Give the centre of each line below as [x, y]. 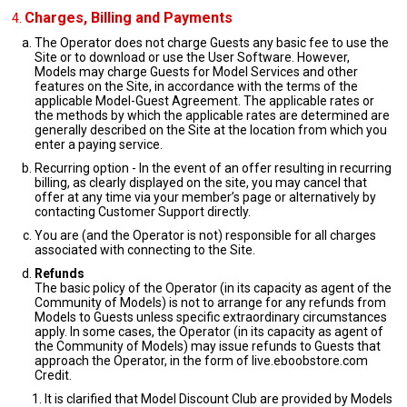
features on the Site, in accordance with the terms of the [196, 86]
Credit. [53, 375]
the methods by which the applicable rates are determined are [212, 115]
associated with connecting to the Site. [145, 250]
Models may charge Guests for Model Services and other [196, 72]
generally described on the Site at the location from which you [211, 130]
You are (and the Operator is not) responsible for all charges [205, 235]
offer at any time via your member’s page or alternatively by [205, 197]
